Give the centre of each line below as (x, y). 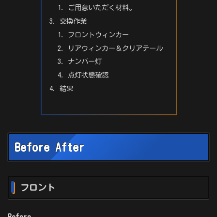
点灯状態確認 (88, 75)
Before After (49, 147)
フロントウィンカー (99, 34)
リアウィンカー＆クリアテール (116, 48)
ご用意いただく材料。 (102, 7)
